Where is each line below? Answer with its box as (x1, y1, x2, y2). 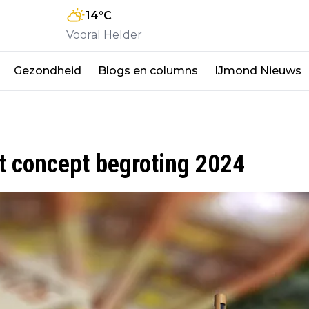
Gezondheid (14, 63, 81, 77)
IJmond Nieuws (215, 63, 301, 77)
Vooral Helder (66, 28, 142, 41)
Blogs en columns (98, 63, 198, 77)
